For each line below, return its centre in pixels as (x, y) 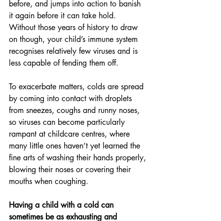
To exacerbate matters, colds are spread (77, 87)
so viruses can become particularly (68, 122)
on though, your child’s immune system (74, 39)
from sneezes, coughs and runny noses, (75, 110)
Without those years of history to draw (74, 27)
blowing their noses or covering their (71, 169)
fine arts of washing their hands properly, (79, 158)
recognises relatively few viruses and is (74, 51)
